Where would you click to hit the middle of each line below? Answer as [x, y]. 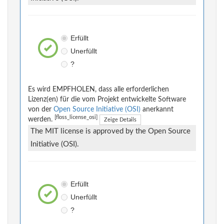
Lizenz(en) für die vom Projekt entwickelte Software [107, 100]
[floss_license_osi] [76, 118]
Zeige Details [120, 120]
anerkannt [157, 110]
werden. [41, 120]
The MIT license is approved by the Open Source [110, 131]
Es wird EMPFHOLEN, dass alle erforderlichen [98, 90]
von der [41, 110]
